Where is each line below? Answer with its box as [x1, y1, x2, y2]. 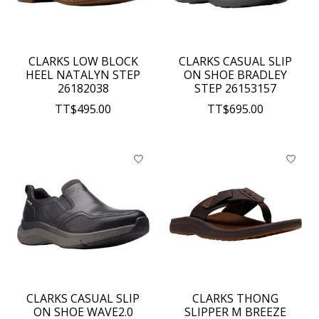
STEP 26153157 [194, 80, 277, 97]
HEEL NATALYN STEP [26, 67, 141, 83]
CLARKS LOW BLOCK [28, 53, 138, 70]
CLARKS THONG [192, 291, 279, 307]
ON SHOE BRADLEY [184, 67, 288, 83]
